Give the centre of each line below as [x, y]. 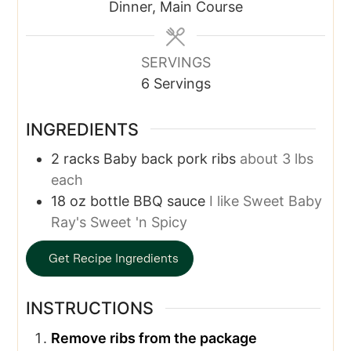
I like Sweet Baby [266, 201]
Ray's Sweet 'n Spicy [119, 223]
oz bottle [100, 201]
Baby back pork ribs [170, 159]
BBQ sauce [170, 201]
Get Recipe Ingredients [114, 258]
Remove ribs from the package [154, 338]
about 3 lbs [277, 159]
